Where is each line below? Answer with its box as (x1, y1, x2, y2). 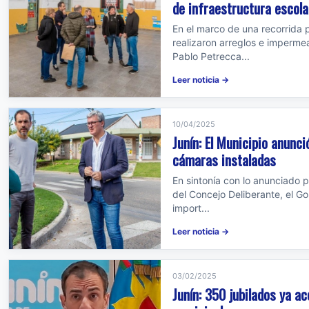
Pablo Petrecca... (172, 50, 250, 62)
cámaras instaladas (172, 149, 276, 170)
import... (172, 202, 210, 214)
